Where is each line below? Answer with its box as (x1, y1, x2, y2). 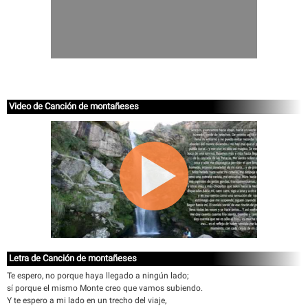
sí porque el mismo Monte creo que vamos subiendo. (7, 283, 203, 293)
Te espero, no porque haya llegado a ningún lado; (7, 271, 189, 280)
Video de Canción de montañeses (9, 101, 139, 111)
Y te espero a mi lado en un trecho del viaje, (7, 296, 166, 305)
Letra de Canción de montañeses (9, 253, 137, 263)
